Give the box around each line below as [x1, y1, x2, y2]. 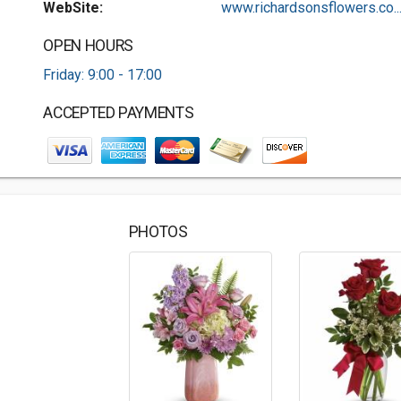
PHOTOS [128, 223, 188, 241]
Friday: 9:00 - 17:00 [43, 66, 163, 83]
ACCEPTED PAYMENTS [43, 104, 194, 122]
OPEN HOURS [43, 37, 133, 55]
